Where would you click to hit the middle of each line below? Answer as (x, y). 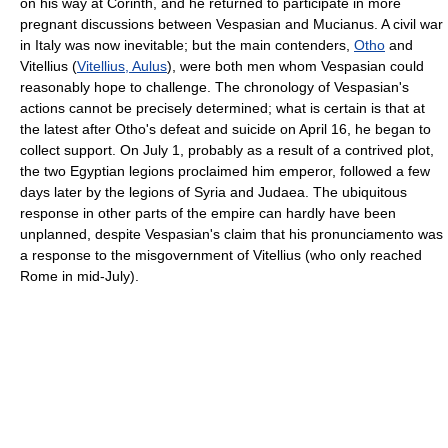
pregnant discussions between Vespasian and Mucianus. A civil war (231, 24)
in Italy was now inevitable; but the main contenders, (187, 45)
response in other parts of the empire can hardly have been (208, 213)
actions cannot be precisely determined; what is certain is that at (222, 108)
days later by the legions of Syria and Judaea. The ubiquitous (213, 192)
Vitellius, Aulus (122, 66)
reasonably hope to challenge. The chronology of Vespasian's (214, 87)
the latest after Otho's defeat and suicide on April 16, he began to (225, 129)
